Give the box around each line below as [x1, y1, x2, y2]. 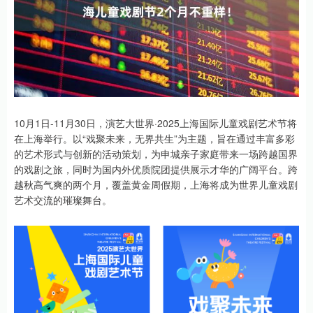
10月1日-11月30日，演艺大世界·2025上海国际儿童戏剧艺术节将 [14, 116, 297, 130]
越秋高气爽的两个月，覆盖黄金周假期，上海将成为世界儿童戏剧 [14, 177, 298, 191]
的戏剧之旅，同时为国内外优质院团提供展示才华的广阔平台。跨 [14, 162, 298, 176]
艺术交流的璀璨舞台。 [14, 193, 112, 207]
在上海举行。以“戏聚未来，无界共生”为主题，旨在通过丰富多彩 [14, 131, 295, 145]
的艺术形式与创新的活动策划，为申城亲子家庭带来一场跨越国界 [14, 147, 298, 161]
